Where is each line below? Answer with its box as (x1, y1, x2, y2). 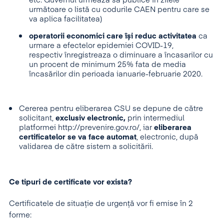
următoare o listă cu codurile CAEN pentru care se (29, 6, 209, 13)
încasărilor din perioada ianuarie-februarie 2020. (29, 70, 202, 78)
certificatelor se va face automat (19, 133, 136, 141)
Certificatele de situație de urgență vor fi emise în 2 (9, 200, 193, 207)
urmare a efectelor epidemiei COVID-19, (29, 42, 173, 49)
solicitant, (19, 114, 55, 122)
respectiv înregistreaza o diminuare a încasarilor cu (29, 51, 213, 59)
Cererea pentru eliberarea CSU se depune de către (19, 105, 203, 112)
